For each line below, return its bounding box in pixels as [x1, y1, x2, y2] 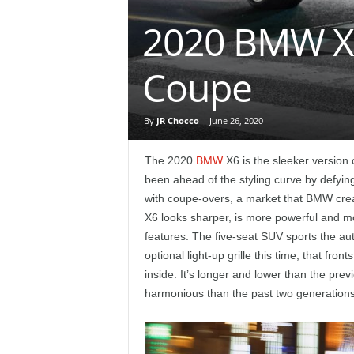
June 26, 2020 [209, 115, 263, 126]
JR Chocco [156, 115, 199, 126]
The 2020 [144, 154, 196, 167]
